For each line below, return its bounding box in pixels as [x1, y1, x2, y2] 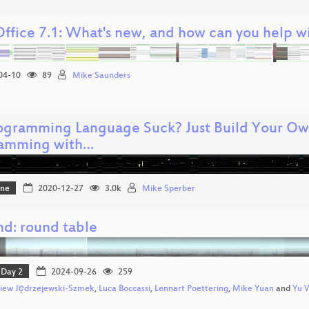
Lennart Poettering [154, 284, 228, 295]
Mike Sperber [141, 184, 195, 195]
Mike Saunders [72, 70, 130, 81]
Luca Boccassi [99, 284, 150, 295]
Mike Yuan [232, 284, 274, 295]
